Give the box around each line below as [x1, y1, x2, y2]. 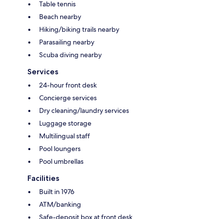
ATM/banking [39, 200, 81, 209]
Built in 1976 [39, 187, 74, 197]
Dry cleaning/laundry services [39, 106, 129, 115]
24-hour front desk [39, 81, 97, 90]
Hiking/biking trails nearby [39, 25, 119, 34]
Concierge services [39, 93, 97, 103]
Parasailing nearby [39, 38, 94, 47]
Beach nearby [39, 12, 81, 22]
